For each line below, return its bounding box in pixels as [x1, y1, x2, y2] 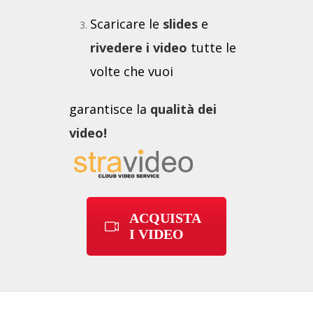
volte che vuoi [90, 63, 173, 80]
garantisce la [69, 101, 150, 118]
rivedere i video [90, 39, 187, 57]
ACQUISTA [129, 210, 201, 226]
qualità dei [150, 101, 217, 118]
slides [163, 15, 198, 33]
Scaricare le [90, 15, 163, 33]
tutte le [187, 39, 236, 57]
